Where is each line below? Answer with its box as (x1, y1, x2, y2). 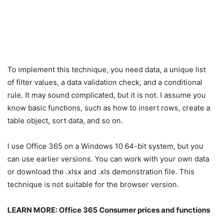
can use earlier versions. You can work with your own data (7, 154, 209, 164)
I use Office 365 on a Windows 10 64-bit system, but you (7, 141, 203, 151)
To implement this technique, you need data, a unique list (7, 65, 206, 75)
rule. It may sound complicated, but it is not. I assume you (7, 90, 206, 100)
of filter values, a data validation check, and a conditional (7, 78, 202, 87)
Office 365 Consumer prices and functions (57, 205, 210, 215)
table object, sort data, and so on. (7, 116, 123, 126)
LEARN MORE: (7, 205, 57, 215)
